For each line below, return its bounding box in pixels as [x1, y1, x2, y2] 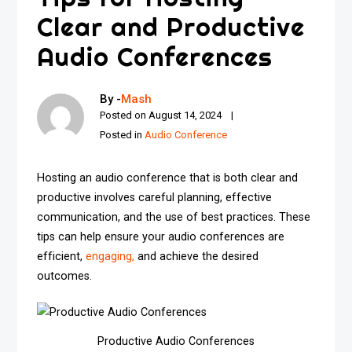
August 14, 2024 [148, 108, 222, 121]
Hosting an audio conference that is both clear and [37, 170, 299, 185]
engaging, [86, 249, 135, 263]
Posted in [100, 128, 145, 141]
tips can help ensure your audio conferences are [37, 229, 285, 244]
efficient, [37, 249, 86, 263]
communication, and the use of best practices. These [37, 210, 311, 224]
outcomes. [37, 269, 93, 283]
